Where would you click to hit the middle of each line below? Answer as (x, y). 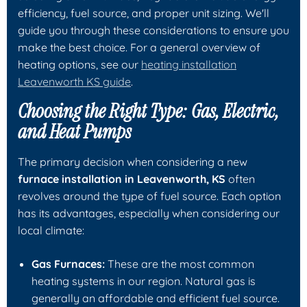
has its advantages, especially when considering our (149, 213)
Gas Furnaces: (68, 263)
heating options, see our (79, 64)
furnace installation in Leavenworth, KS (122, 179)
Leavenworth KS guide (74, 81)
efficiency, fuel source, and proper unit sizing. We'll (144, 13)
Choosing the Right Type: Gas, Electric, (148, 111)
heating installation (189, 64)
